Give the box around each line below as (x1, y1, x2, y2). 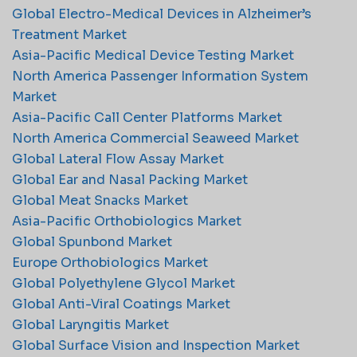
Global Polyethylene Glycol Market (12, 274, 235, 292)
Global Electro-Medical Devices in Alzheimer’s (12, 5, 312, 22)
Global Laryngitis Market (12, 316, 169, 333)
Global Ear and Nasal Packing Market (12, 171, 248, 188)
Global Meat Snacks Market (12, 191, 188, 209)
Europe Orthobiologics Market (12, 253, 208, 271)
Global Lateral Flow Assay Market (12, 150, 224, 167)
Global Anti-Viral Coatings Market (12, 295, 230, 312)
